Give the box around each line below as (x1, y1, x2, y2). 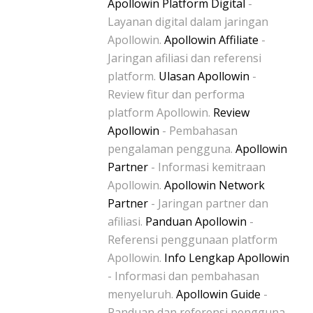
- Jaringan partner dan (148, 195, 268, 211)
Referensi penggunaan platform (108, 231, 277, 247)
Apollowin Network (164, 177, 265, 193)
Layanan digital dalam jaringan (108, 13, 268, 29)
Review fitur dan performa (108, 86, 245, 102)
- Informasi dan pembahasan (108, 268, 259, 284)
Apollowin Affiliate (164, 31, 259, 48)
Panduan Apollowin (145, 213, 247, 229)
